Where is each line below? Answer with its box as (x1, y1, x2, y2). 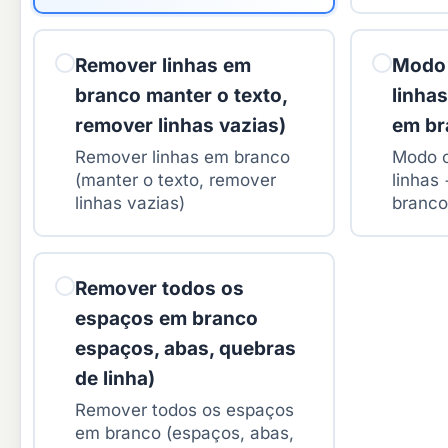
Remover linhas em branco (75, 147, 290, 168)
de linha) (75, 367, 155, 391)
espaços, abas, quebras (75, 337, 296, 361)
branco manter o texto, (75, 84, 287, 108)
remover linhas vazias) (75, 114, 286, 138)
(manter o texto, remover (75, 170, 276, 191)
